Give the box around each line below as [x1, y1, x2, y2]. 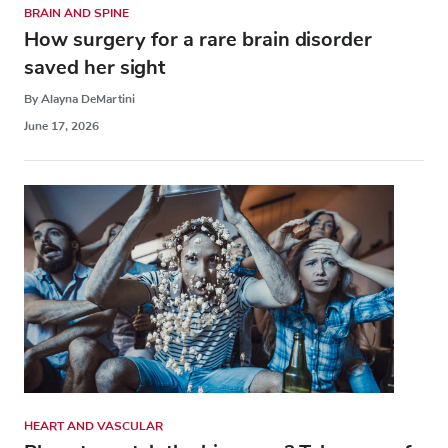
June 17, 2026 [24, 117, 99, 134]
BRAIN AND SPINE [24, 4, 129, 21]
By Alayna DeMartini [24, 90, 135, 107]
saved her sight [24, 53, 165, 81]
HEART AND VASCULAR [24, 417, 163, 434]
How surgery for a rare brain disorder [24, 25, 372, 53]
